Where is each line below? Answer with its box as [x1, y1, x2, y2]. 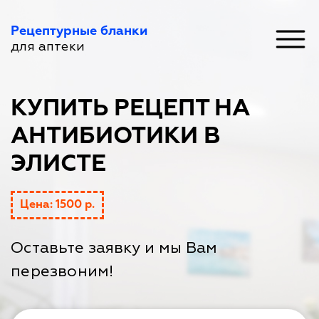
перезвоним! [11, 261, 113, 281]
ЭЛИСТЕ [11, 152, 106, 176]
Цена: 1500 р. [20, 199, 95, 211]
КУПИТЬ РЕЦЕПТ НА [11, 97, 250, 120]
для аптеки [11, 38, 85, 55]
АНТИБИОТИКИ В [11, 125, 221, 148]
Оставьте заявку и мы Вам [11, 238, 217, 258]
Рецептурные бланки [11, 25, 147, 38]
